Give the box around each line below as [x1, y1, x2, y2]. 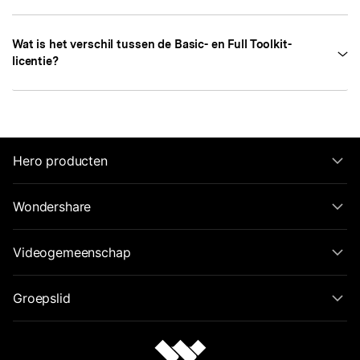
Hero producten [13, 152, 108, 169]
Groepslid [13, 289, 71, 306]
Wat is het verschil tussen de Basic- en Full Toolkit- [12, 37, 292, 51]
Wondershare [13, 198, 92, 215]
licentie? [12, 54, 59, 68]
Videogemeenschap [13, 243, 131, 260]
